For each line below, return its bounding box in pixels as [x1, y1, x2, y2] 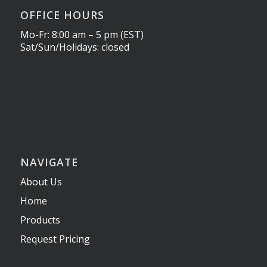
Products [20, 213, 60, 227]
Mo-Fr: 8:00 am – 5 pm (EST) [20, 28, 144, 42]
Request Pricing [20, 232, 90, 246]
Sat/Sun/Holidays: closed [20, 41, 129, 54]
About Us [20, 175, 62, 189]
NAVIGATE [20, 155, 78, 170]
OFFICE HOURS [20, 7, 104, 22]
